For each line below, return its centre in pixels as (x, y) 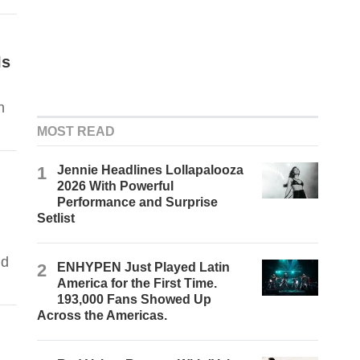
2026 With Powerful (116, 186)
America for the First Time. (137, 284)
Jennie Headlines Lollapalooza (151, 170)
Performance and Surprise (138, 202)
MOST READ (76, 132)
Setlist (56, 219)
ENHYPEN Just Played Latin (144, 268)
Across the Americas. (102, 316)
